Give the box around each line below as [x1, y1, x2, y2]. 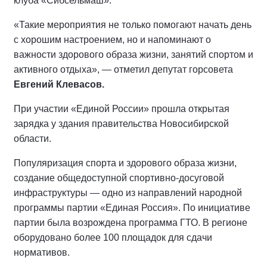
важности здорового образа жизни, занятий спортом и [14, 49, 253, 60]
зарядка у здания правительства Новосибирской [14, 118, 229, 129]
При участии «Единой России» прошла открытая [14, 103, 229, 114]
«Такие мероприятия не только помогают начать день [14, 19, 252, 30]
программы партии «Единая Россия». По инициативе [14, 202, 250, 213]
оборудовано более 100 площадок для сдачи [14, 232, 212, 243]
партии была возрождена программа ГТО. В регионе [14, 217, 247, 228]
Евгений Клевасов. [14, 79, 104, 89]
